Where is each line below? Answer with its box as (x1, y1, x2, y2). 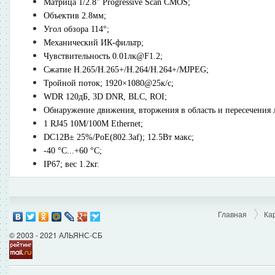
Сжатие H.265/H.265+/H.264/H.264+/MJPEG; (44, 64, 209, 74)
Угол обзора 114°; (44, 24, 109, 34)
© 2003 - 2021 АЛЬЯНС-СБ (9, 229, 103, 240)
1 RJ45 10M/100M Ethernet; (44, 118, 143, 128)
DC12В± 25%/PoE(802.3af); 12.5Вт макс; (44, 132, 194, 142)
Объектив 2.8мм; (44, 10, 106, 20)
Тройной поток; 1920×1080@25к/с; (44, 78, 174, 88)
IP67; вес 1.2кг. (44, 159, 99, 169)
